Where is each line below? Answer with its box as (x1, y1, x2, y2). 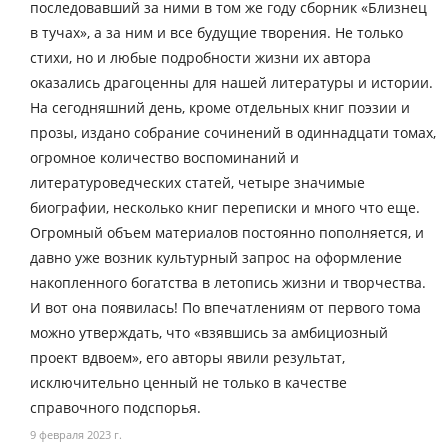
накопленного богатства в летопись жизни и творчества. (30, 273, 426, 293)
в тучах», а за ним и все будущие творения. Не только (30, 23, 403, 43)
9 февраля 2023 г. (30, 427, 122, 443)
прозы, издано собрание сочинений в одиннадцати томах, (30, 123, 436, 143)
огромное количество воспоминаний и (30, 148, 299, 168)
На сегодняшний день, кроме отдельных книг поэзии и (30, 98, 410, 118)
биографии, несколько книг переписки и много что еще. (30, 198, 420, 218)
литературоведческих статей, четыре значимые (30, 173, 365, 193)
